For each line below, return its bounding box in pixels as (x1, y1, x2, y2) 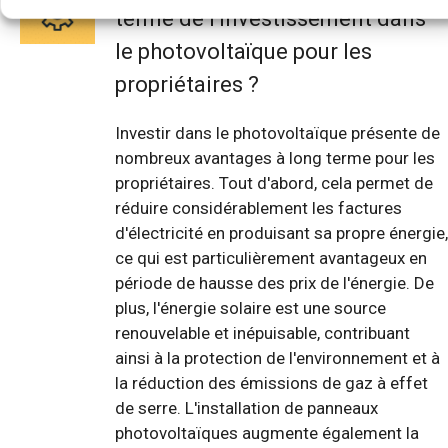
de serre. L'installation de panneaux (115, 398, 378, 419)
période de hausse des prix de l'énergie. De (115, 273, 434, 294)
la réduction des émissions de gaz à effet (115, 373, 428, 394)
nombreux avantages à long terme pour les (115, 148, 435, 169)
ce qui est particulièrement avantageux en (115, 248, 427, 269)
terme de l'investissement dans (115, 6, 426, 32)
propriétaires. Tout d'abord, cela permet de (115, 173, 433, 194)
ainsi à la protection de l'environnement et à (115, 348, 440, 369)
